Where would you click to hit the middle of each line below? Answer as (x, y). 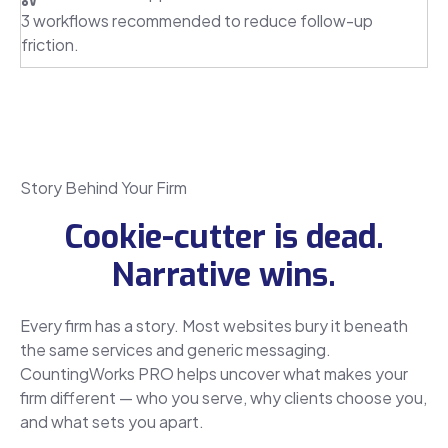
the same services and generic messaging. (175, 349)
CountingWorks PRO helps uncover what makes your (214, 373)
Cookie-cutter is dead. (224, 236)
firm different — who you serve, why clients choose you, (223, 397)
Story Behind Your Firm (103, 187)
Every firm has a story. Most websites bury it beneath (214, 325)
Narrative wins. (224, 274)
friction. (50, 44)
